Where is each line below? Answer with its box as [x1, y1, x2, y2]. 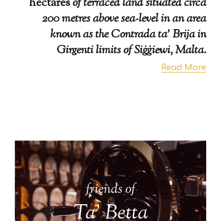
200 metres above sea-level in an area [42, 10, 206, 27]
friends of [86, 179, 135, 199]
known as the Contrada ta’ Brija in [50, 26, 206, 43]
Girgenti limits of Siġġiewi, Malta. [57, 41, 206, 59]
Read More [161, 63, 206, 72]
